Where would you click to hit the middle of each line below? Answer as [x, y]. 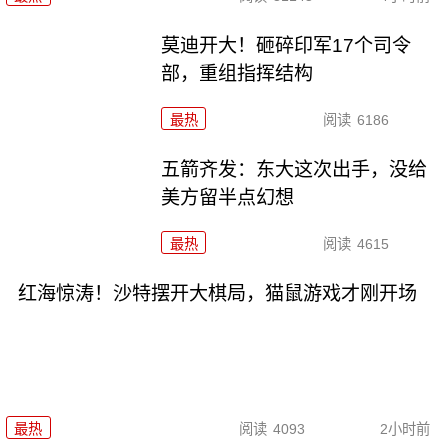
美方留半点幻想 [228, 198]
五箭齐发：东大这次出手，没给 [294, 170]
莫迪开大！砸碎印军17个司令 [286, 46]
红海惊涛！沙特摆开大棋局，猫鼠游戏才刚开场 [217, 293]
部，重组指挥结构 [237, 74]
